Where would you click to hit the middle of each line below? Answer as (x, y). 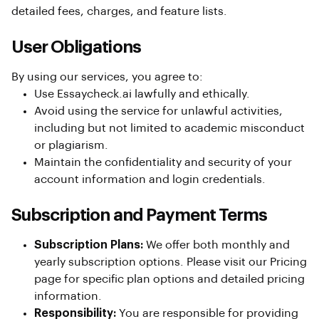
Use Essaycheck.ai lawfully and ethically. (142, 94)
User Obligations (76, 47)
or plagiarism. (71, 145)
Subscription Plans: (89, 245)
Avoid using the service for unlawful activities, (158, 111)
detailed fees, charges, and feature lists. (119, 11)
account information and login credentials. (150, 179)
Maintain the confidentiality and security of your (163, 162)
